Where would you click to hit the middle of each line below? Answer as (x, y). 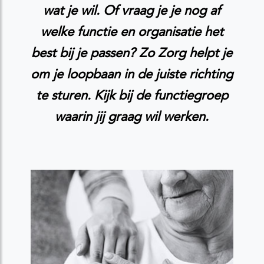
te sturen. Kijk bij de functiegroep (132, 95)
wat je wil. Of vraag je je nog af (132, 10)
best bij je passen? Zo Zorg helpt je (132, 53)
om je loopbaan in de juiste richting (132, 74)
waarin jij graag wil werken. (132, 116)
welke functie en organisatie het (132, 32)
